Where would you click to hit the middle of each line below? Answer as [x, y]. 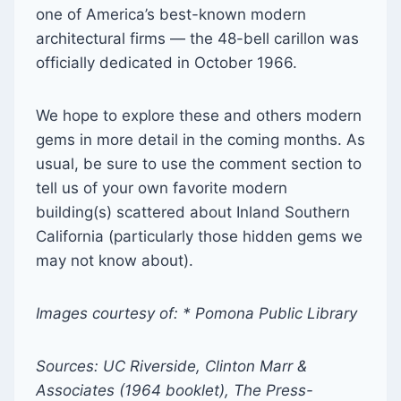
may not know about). [115, 260]
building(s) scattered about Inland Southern [193, 212]
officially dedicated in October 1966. [166, 62]
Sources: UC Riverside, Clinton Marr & [171, 366]
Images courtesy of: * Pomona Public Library [196, 313]
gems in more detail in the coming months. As [200, 139]
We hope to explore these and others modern [199, 115]
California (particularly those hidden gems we [199, 236]
